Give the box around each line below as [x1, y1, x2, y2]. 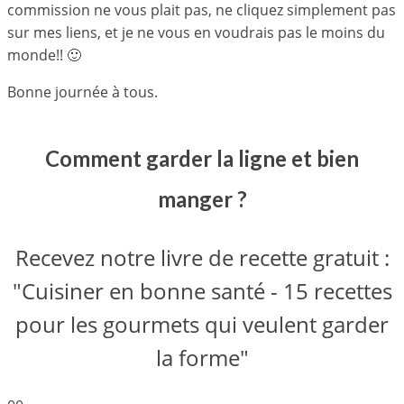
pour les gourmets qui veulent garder [15, 308, 389, 339]
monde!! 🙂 [7, 45, 81, 65]
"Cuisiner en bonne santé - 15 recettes [12, 275, 392, 306]
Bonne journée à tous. [7, 82, 158, 102]
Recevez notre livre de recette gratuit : [14, 242, 390, 272]
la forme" [155, 342, 249, 372]
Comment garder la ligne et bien [45, 144, 359, 171]
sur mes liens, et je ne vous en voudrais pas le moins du [7, 23, 385, 42]
